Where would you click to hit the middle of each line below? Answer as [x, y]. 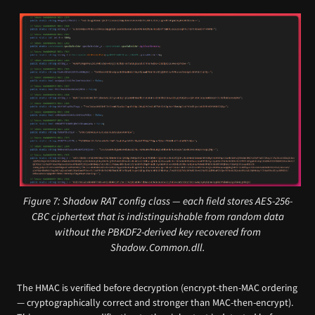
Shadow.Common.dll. [157, 247]
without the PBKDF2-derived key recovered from [157, 231]
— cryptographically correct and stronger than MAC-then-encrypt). [155, 302]
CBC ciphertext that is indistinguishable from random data [157, 216]
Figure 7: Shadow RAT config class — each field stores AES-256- [157, 200]
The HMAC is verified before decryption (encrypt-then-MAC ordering [157, 287]
